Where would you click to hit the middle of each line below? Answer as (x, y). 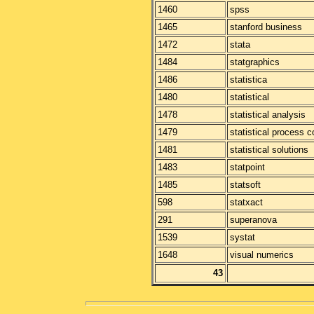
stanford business (266, 27)
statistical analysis (268, 115)
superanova (253, 220)
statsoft (245, 185)
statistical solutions (269, 150)
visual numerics (262, 255)
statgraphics (255, 62)
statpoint (247, 167)
